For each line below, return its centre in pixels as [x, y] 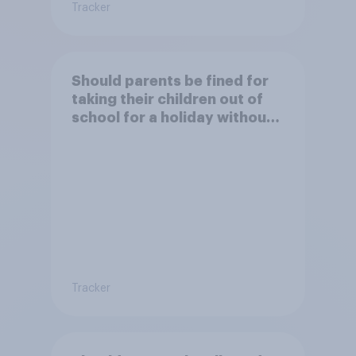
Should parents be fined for [170, 81]
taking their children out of [167, 99]
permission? [116, 135]
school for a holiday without [172, 117]
